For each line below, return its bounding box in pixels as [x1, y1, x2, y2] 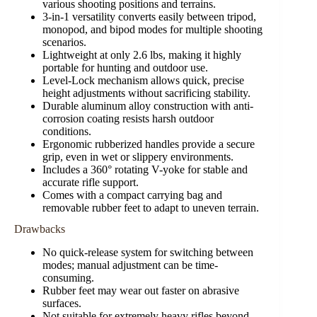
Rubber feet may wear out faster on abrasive [42, 284, 239, 297]
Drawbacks [14, 223, 65, 236]
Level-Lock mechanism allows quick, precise [42, 74, 244, 86]
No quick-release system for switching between [42, 246, 253, 259]
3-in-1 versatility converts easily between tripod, [42, 10, 256, 23]
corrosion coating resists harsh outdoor [42, 112, 214, 125]
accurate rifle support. [42, 175, 139, 188]
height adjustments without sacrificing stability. [42, 86, 250, 99]
